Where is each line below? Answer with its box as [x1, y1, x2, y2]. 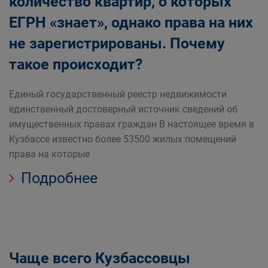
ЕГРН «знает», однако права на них [9, 14, 253, 31]
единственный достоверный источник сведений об [9, 103, 237, 115]
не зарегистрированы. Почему [9, 35, 225, 52]
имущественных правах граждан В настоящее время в [9, 118, 254, 130]
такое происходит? [9, 56, 142, 73]
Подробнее [17, 169, 98, 187]
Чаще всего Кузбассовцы [9, 249, 190, 267]
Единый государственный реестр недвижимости [9, 89, 227, 100]
